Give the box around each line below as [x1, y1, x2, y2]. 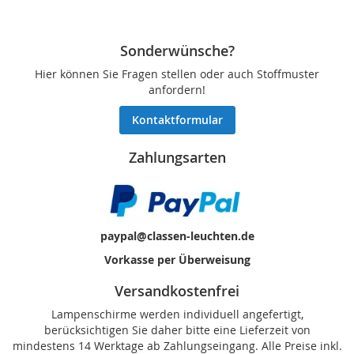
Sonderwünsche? [119, 41, 235, 61]
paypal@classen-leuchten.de [100, 228, 254, 243]
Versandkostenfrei [115, 281, 239, 300]
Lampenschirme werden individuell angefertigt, [51, 307, 303, 322]
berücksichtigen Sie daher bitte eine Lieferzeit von [43, 322, 311, 337]
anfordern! [149, 82, 205, 98]
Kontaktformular [131, 112, 223, 128]
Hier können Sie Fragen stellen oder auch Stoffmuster [35, 66, 319, 82]
